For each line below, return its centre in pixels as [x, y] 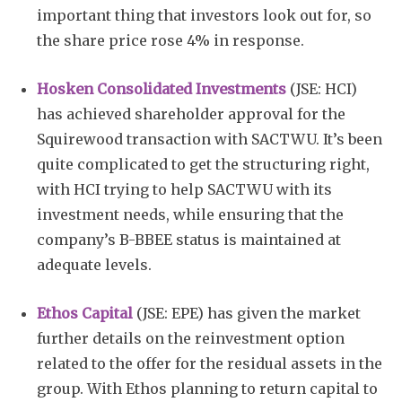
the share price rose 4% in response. [170, 40]
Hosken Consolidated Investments [162, 88]
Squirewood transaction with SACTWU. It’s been [210, 139]
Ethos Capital [85, 313]
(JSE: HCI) [322, 88]
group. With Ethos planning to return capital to [207, 388]
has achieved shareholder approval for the [191, 114]
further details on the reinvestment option [191, 338]
